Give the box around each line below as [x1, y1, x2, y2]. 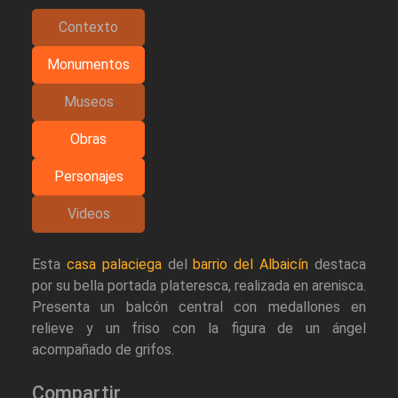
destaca [308, 255, 367, 273]
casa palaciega [66, 255, 162, 273]
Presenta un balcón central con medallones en [32, 298, 366, 315]
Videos [67, 204, 110, 222]
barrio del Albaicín [193, 255, 309, 273]
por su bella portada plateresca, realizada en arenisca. [32, 276, 366, 294]
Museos [63, 92, 114, 110]
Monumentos [47, 55, 130, 73]
